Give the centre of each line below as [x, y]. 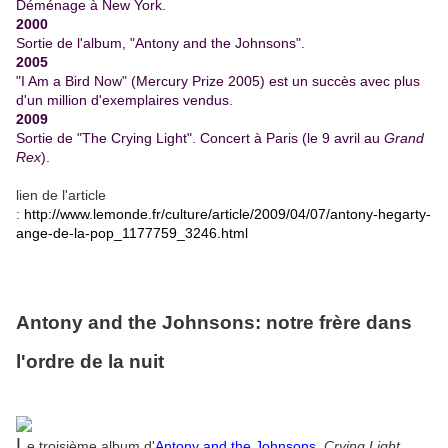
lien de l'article [61, 195]
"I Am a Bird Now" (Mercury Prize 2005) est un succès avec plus [218, 81]
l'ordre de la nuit [90, 361]
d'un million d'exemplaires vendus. [124, 100]
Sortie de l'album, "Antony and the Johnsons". [160, 43]
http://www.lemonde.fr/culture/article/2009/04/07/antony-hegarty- [227, 214]
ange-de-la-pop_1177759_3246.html [132, 233]
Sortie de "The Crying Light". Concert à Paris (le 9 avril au [200, 138]
